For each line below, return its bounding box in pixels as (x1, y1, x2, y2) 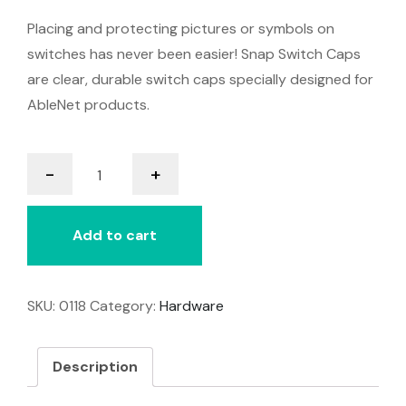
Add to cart (72, 226, 157, 246)
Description (53, 357, 138, 377)
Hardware (159, 296, 224, 316)
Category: (90, 296, 159, 316)
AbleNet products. (27, 95, 150, 115)
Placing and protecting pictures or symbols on (27, 19, 334, 39)
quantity (72, 217, 129, 237)
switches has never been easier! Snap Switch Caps (27, 44, 361, 64)
